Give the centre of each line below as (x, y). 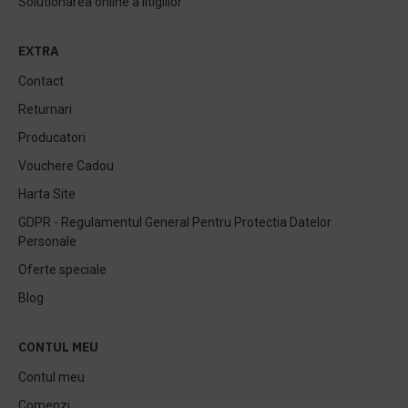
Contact (41, 81)
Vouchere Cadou (66, 166)
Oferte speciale (62, 270)
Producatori (52, 138)
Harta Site (47, 194)
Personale (47, 241)
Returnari (45, 109)
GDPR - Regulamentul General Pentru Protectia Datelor (175, 222)
